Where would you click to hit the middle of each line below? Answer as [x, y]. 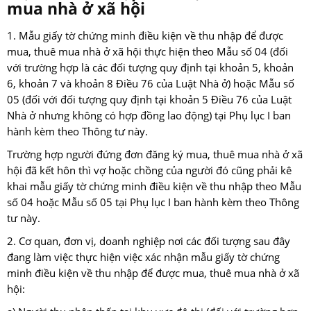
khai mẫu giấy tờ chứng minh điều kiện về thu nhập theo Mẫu [154, 187]
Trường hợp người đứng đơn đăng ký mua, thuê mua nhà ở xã [155, 155]
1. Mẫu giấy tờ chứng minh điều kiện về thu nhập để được [145, 36]
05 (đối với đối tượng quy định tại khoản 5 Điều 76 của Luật [149, 100]
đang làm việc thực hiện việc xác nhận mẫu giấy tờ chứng [143, 258]
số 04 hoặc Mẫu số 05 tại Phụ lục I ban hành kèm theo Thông [153, 203]
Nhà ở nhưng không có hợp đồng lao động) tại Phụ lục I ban [149, 116]
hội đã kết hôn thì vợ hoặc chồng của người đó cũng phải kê [149, 171]
